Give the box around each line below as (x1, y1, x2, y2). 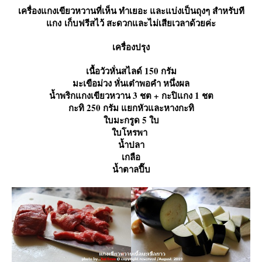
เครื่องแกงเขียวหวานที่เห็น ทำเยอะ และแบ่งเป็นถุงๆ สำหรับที (18, 4, 244, 18)
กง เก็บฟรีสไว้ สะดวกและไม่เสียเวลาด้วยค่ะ (46, 16, 216, 30)
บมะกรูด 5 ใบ (103, 113, 159, 127)
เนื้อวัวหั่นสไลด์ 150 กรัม (85, 64, 177, 78)
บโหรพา (112, 126, 150, 139)
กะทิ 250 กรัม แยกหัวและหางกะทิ (68, 101, 194, 115)
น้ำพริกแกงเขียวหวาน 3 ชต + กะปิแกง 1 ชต (49, 89, 213, 102)
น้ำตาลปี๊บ (112, 163, 150, 176)
